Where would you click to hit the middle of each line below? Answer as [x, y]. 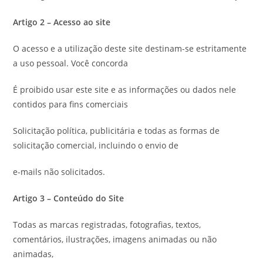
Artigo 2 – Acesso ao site [62, 22]
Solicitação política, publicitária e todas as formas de [117, 131]
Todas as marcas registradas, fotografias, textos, [107, 225]
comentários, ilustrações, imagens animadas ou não [115, 239]
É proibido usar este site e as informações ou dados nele [125, 90]
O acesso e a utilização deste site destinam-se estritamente [130, 48]
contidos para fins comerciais [71, 104]
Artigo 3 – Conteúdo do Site [69, 198]
